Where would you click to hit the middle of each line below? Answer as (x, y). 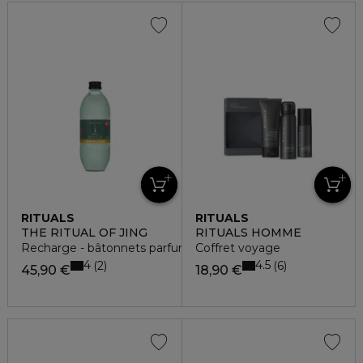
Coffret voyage (237, 248)
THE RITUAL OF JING (84, 232)
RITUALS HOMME (248, 232)
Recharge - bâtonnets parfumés (112, 248)
